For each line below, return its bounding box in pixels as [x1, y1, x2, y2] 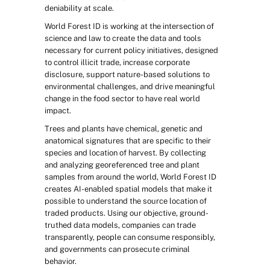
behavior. [45, 257, 77, 266]
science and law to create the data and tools [45, 34, 201, 43]
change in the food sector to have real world [45, 94, 200, 103]
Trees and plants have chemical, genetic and [45, 124, 202, 133]
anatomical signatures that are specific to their [45, 136, 211, 145]
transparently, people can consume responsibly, [45, 233, 215, 242]
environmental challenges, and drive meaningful [45, 82, 215, 91]
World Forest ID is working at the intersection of [45, 22, 214, 31]
